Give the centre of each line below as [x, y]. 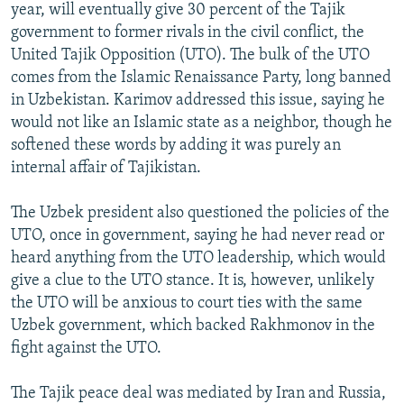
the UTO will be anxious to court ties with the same [187, 303]
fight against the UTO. [86, 348]
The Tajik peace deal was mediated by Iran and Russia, [198, 393]
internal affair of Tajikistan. [106, 168]
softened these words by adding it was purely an [176, 145]
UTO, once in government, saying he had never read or [197, 235]
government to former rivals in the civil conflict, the [188, 32]
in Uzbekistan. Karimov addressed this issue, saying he [198, 100]
